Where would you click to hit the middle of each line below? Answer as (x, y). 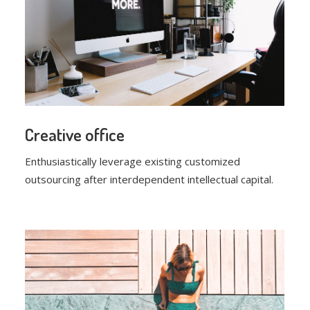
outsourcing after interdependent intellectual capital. (149, 180)
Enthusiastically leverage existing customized (133, 162)
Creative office (75, 135)
